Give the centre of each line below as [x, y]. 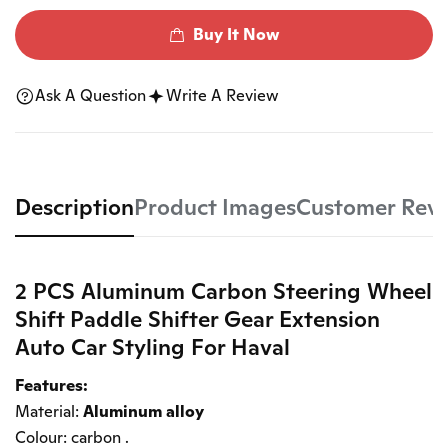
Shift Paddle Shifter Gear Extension [197, 319]
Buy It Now [236, 35]
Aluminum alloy [143, 412]
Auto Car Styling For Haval [152, 347]
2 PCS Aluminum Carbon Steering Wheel [223, 291]
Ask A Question [90, 96]
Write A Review [222, 96]
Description [74, 207]
